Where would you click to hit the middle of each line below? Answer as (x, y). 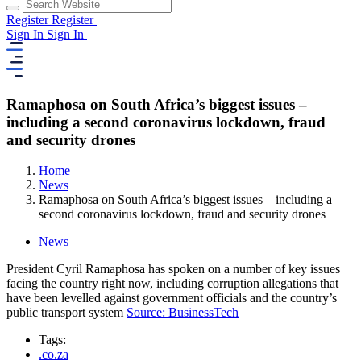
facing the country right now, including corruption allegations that (172, 284)
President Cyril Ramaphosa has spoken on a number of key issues (173, 269)
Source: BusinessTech (183, 313)
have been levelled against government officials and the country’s (172, 298)
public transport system (66, 313)
